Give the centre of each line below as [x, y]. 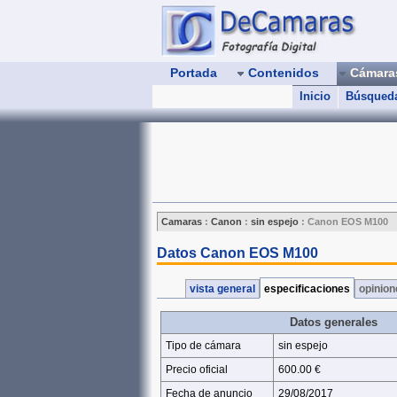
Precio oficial [197, 370]
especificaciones [307, 289]
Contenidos [284, 73]
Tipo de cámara [203, 346]
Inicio [315, 96]
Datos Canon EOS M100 [237, 253]
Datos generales [334, 322]
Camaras [182, 222]
